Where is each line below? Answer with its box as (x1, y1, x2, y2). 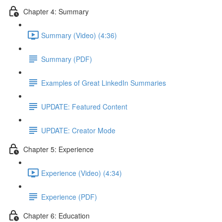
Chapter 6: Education (23, 210, 90, 221)
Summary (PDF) (41, 54, 92, 64)
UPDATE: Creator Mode (41, 125, 115, 135)
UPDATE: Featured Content (41, 101, 127, 111)
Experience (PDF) (41, 191, 97, 202)
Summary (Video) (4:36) (41, 30, 117, 40)
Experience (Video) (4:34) (41, 167, 122, 178)
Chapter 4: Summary (23, 6, 89, 16)
